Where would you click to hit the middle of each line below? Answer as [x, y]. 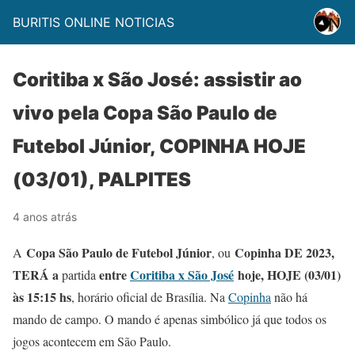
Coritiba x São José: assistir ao [157, 80]
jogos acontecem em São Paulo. [92, 341]
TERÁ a [36, 275]
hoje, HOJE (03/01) [287, 275]
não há [289, 297]
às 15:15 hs [42, 297]
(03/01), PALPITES [102, 179]
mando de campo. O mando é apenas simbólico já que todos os [170, 319]
